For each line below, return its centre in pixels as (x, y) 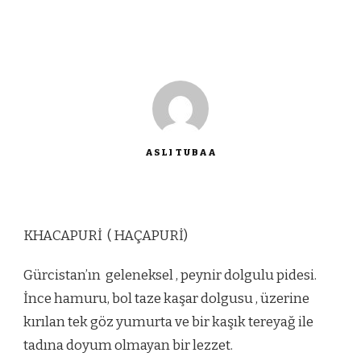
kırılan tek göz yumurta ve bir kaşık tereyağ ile (168, 322)
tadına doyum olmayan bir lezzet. (128, 345)
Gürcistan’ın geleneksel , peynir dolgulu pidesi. (170, 275)
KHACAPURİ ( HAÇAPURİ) (106, 236)
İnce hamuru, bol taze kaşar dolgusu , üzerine (166, 299)
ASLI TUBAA (180, 152)
